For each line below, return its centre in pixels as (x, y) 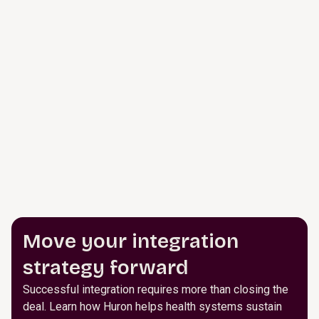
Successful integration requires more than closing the (156, 289)
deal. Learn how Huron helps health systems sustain (152, 307)
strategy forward (106, 268)
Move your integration (131, 241)
